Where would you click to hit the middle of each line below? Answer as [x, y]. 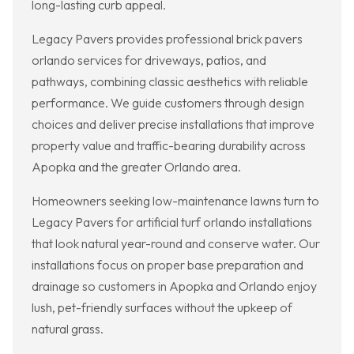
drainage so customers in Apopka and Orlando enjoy [174, 286]
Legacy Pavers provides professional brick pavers [167, 39]
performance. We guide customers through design [168, 103]
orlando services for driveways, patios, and [149, 60]
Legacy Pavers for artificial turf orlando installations [172, 222]
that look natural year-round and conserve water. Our [176, 244]
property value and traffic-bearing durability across [169, 146]
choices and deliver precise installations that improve [173, 124]
